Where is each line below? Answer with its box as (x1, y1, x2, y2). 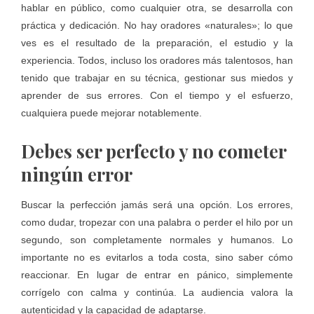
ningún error (21, 162, 132, 187)
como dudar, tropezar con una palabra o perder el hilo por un (21, 217, 293, 228)
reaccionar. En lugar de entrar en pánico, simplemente (21, 269, 293, 281)
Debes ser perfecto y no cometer (21, 139, 286, 164)
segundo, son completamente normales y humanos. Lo (21, 234, 293, 246)
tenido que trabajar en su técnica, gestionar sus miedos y (21, 72, 293, 84)
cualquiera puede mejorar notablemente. (21, 107, 202, 119)
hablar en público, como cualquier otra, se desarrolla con (21, 2, 293, 14)
